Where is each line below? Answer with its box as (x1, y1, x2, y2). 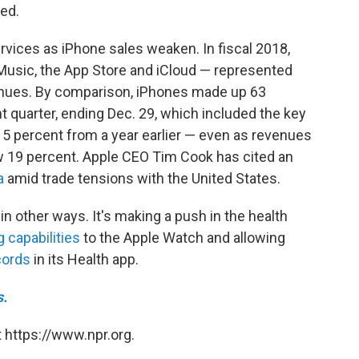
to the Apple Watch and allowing (80, 229, 285, 246)
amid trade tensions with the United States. (4, 170, 280, 187)
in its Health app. (30, 251, 139, 268)
